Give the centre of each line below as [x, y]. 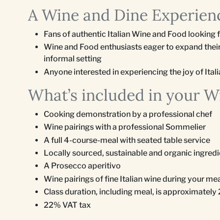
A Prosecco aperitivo [82, 166]
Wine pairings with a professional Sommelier [125, 127]
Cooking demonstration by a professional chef [128, 114]
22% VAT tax [67, 205]
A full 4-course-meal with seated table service [127, 140]
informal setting [73, 59]
